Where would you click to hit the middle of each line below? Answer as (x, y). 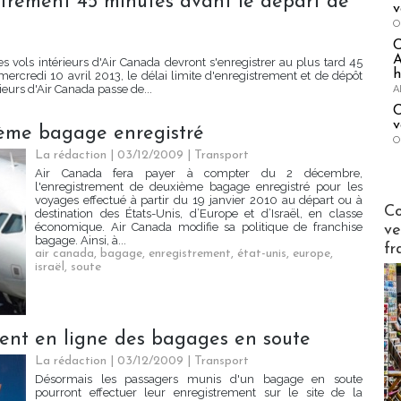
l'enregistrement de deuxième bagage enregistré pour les (199, 187)
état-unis (262, 254)
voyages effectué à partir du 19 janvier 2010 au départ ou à (199, 200)
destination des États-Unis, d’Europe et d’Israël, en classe (199, 214)
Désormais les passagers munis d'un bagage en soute (199, 380)
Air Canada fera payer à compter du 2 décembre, (199, 174)
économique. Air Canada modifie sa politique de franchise (199, 227)
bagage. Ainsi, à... (81, 241)
